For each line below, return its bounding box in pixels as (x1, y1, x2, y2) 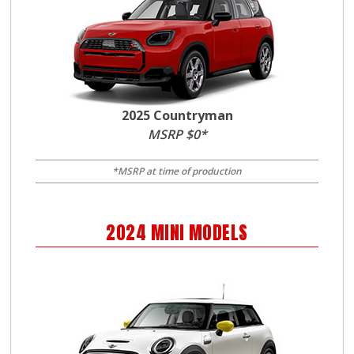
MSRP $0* (147, 126, 207, 143)
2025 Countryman (121, 107, 233, 124)
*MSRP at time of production (112, 164, 242, 178)
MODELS (184, 220, 248, 246)
